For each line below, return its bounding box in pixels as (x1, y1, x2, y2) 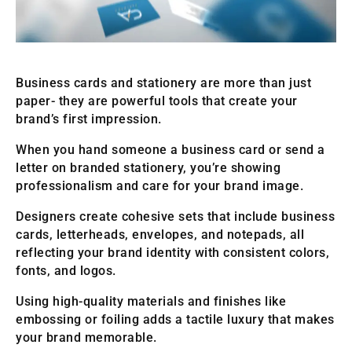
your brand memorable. (16, 330, 157, 346)
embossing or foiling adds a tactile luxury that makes (16, 312, 335, 328)
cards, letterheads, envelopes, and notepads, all (16, 227, 304, 243)
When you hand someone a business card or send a (16, 142, 325, 158)
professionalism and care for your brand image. (16, 178, 303, 194)
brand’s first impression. (16, 112, 162, 127)
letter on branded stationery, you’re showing (16, 160, 280, 176)
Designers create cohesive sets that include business (16, 209, 335, 225)
